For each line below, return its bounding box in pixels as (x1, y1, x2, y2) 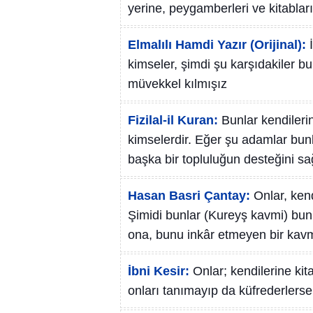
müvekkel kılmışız (128, 77, 227, 91)
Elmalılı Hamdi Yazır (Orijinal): (128, 38, 306, 52)
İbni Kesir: (128, 264, 189, 278)
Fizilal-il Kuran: (128, 113, 218, 127)
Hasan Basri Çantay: (128, 189, 250, 203)
